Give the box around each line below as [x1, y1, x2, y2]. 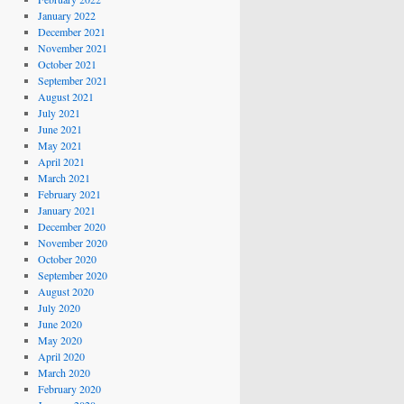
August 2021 [37, 89, 94, 104]
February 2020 [37, 381, 101, 396]
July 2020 [37, 300, 80, 315]
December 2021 [37, 24, 106, 39]
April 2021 [37, 154, 85, 169]
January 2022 [37, 8, 96, 23]
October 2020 [37, 252, 96, 266]
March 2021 [37, 170, 90, 185]
